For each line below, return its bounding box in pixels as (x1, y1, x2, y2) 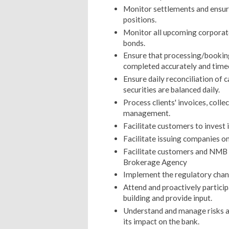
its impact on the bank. (123, 217, 199, 226)
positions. (123, 14, 156, 24)
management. (123, 108, 170, 118)
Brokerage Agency (123, 157, 187, 167)
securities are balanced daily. (123, 85, 220, 95)
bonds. (123, 38, 145, 48)
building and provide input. (123, 193, 212, 203)
